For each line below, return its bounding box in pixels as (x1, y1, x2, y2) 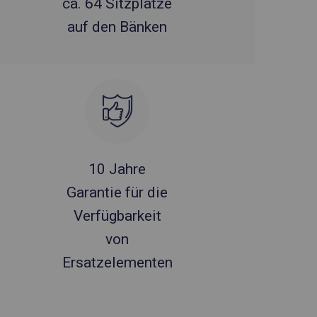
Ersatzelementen (62, 254, 173, 271)
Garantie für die (67, 184, 168, 201)
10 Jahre (88, 161, 146, 178)
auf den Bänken (67, 18, 168, 35)
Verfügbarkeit (73, 207, 161, 224)
